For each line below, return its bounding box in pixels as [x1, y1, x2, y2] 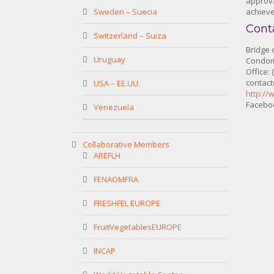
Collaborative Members [83, 139, 169, 150]
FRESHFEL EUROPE [94, 198, 160, 209]
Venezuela [94, 102, 134, 113]
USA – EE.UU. [94, 78, 140, 89]
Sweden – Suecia [94, 6, 157, 17]
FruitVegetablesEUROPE [94, 221, 182, 232]
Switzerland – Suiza [94, 30, 166, 41]
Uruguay [94, 54, 125, 65]
